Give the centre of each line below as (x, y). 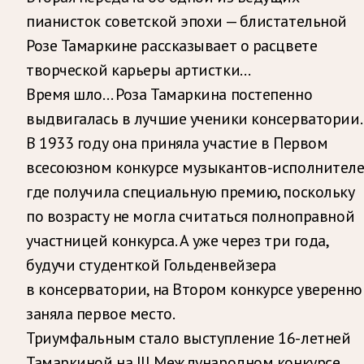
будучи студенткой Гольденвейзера (151, 264)
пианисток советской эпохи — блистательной (186, 21)
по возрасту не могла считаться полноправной (191, 216)
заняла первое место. (101, 313)
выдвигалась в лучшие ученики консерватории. (194, 118)
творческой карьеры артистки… (139, 69)
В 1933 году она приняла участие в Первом (177, 143)
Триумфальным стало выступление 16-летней (188, 338)
